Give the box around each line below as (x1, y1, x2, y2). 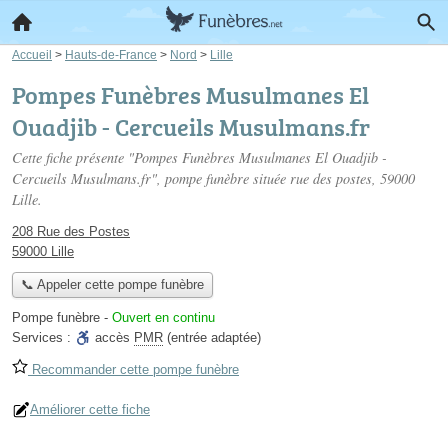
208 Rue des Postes (12, 224, 130, 239)
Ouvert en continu (112, 310, 215, 326)
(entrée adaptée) (163, 330, 261, 346)
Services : (12, 330, 75, 346)
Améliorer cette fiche (30, 402, 150, 418)
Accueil (12, 48, 52, 61)
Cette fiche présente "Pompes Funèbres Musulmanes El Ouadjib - (12, 148, 387, 167)
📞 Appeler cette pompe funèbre (20, 277, 204, 293)
